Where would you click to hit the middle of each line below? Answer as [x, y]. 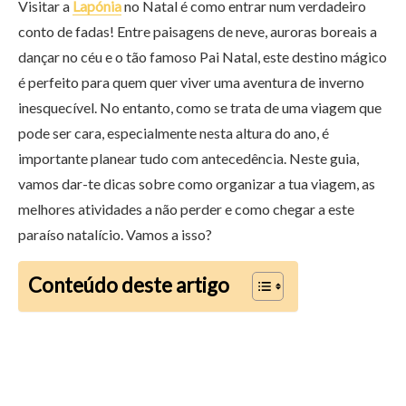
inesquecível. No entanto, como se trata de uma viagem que [200, 107]
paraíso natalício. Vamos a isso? [115, 234]
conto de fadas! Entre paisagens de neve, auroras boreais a [198, 31]
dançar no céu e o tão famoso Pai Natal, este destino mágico [203, 57]
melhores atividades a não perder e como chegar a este [186, 209]
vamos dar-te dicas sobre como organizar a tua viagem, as [197, 184]
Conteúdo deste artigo [129, 285]
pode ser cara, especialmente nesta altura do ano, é [174, 133]
